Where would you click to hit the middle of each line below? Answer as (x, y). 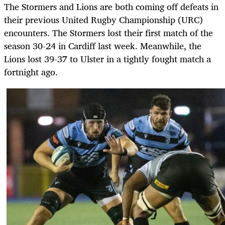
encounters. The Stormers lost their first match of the (108, 32)
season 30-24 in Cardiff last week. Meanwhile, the (103, 45)
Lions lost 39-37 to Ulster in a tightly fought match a (107, 59)
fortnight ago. (31, 72)
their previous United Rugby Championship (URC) (103, 19)
